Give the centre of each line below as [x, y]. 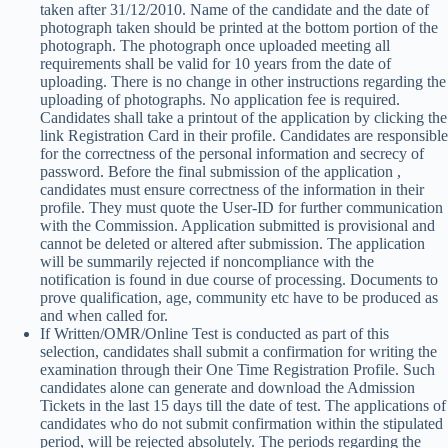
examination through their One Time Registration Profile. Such [237, 369]
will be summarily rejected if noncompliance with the [207, 261]
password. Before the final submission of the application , [220, 171]
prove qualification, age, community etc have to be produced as [239, 297]
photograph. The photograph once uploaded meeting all [215, 45]
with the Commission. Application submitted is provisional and [237, 225]
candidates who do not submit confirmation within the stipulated [241, 423]
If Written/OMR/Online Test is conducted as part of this [214, 333]
